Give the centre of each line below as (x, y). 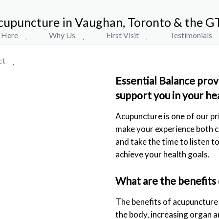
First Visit (122, 35)
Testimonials (191, 35)
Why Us (62, 35)
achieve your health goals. (163, 154)
